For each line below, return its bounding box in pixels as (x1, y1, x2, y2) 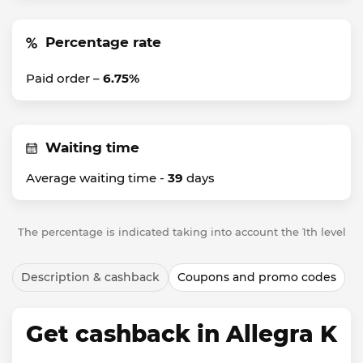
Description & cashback (21, 270, 160, 284)
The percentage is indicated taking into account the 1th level (17, 225, 346, 238)
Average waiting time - (26, 170, 168, 186)
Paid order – (26, 70, 103, 86)
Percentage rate (45, 34, 161, 50)
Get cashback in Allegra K (26, 320, 337, 348)
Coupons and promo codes (177, 270, 336, 284)
